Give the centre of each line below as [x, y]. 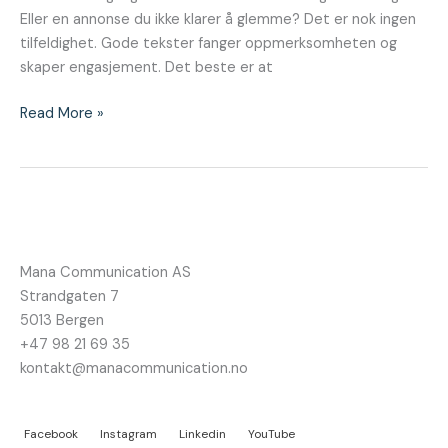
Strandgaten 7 [69, 297]
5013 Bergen [62, 321]
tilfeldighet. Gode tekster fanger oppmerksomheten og [208, 44]
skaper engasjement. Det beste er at [146, 68]
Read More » [62, 114]
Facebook [51, 433]
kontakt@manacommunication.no [134, 369]
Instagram [128, 433]
